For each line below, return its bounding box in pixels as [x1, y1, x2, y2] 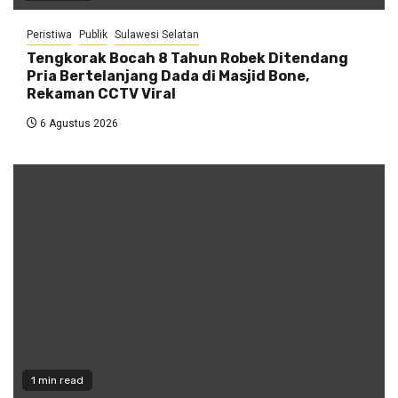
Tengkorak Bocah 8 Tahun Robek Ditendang [27, 50, 348, 68]
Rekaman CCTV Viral [27, 85, 176, 103]
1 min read [31, 374, 84, 387]
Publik [79, 28, 107, 42]
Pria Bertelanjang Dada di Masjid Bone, [27, 68, 309, 85]
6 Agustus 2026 [37, 117, 118, 131]
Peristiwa [27, 28, 72, 42]
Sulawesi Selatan [115, 28, 199, 42]
